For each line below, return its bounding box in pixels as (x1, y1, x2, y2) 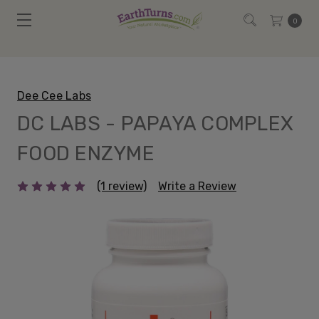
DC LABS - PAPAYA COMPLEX (17, 112, 293, 135)
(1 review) (97, 179, 147, 193)
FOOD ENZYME (17, 142, 155, 165)
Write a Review (158, 179, 236, 193)
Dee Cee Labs (17, 89, 91, 103)
